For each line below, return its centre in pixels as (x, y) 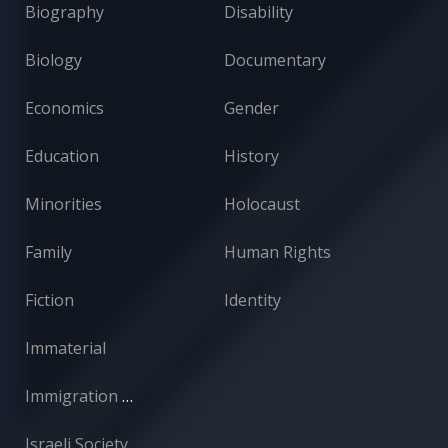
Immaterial (65, 347)
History (251, 155)
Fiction (49, 299)
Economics (64, 107)
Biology (53, 59)
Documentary (275, 59)
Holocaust (262, 203)
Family (48, 251)
